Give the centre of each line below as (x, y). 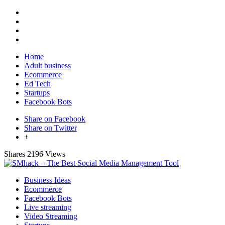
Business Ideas (47, 180)
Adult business (47, 66)
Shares (15, 154)
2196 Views (46, 154)
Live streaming (48, 207)
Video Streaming (51, 216)
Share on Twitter (50, 128)
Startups (37, 93)
